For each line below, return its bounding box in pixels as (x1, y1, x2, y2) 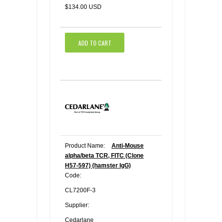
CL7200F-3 (65, 187, 96, 194)
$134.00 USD (65, 3, 102, 10)
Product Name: (65, 142, 105, 149)
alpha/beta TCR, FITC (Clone (65, 152, 144, 159)
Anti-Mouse (111, 142, 144, 149)
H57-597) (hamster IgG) (65, 162, 131, 169)
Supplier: (65, 202, 89, 209)
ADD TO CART (78, 38, 111, 47)
